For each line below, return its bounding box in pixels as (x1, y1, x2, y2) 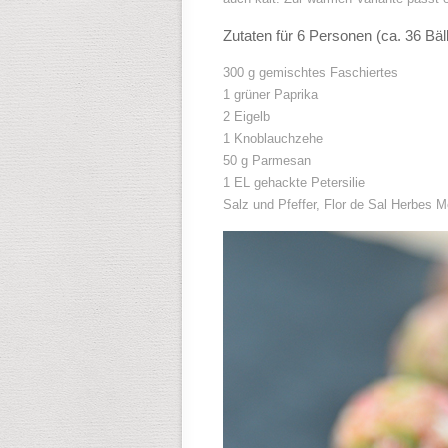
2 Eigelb (223, 109, 270, 124)
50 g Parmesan (223, 153, 311, 168)
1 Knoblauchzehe (223, 131, 323, 146)
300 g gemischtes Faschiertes (223, 65, 398, 80)
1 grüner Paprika (223, 87, 318, 102)
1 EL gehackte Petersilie (223, 175, 365, 190)
